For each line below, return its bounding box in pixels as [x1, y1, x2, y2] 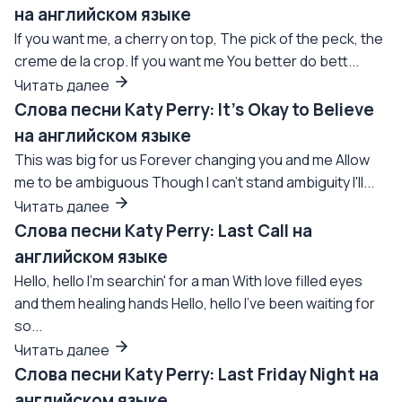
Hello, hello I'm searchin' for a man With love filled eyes [14, 271, 363, 291]
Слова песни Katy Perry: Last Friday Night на [14, 363, 379, 386]
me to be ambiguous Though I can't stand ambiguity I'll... [14, 172, 374, 192]
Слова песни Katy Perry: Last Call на [14, 219, 312, 242]
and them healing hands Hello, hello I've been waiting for [14, 293, 375, 313]
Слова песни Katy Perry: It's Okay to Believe [14, 98, 374, 121]
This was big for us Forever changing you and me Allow [14, 150, 370, 170]
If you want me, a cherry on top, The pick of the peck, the [14, 29, 383, 48]
